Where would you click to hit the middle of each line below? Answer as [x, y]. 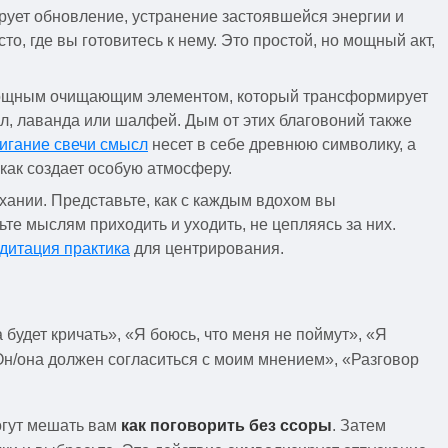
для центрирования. [207, 248]
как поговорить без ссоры [226, 425]
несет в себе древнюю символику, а [282, 144]
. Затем [359, 425]
